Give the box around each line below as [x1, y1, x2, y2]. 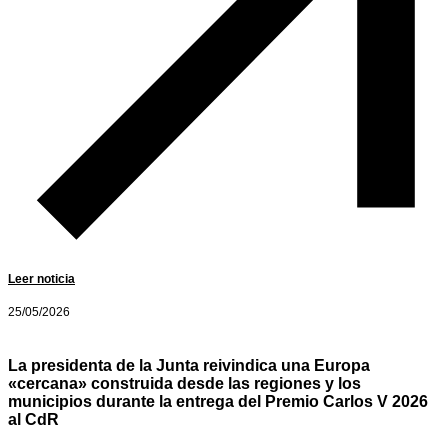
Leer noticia [8, 272, 75, 287]
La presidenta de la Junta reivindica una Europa [8, 356, 370, 374]
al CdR [8, 410, 59, 428]
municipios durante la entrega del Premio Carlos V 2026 [8, 392, 428, 410]
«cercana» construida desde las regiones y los [8, 374, 361, 392]
